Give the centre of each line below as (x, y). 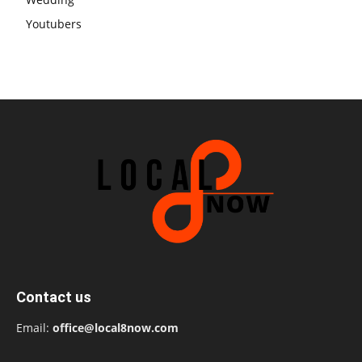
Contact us (54, 297)
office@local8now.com (116, 328)
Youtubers (54, 24)
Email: (34, 328)
